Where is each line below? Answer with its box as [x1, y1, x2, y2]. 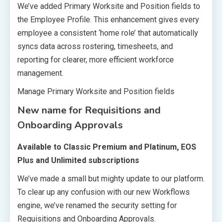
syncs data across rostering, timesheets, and [17, 41, 173, 51]
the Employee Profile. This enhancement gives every [17, 14, 199, 24]
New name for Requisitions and [17, 103, 161, 117]
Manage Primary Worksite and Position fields [17, 86, 174, 96]
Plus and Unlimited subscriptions [17, 155, 139, 165]
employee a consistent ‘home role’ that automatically [17, 28, 198, 38]
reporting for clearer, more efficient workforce [17, 55, 174, 64]
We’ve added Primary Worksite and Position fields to [17, 1, 200, 11]
